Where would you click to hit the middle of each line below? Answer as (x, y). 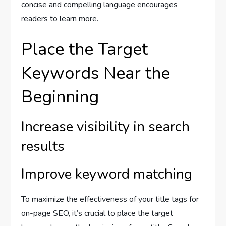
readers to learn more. (60, 18)
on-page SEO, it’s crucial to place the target (97, 213)
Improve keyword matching (107, 174)
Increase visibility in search (106, 126)
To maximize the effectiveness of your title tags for (110, 199)
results (43, 146)
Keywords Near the (96, 73)
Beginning (60, 97)
